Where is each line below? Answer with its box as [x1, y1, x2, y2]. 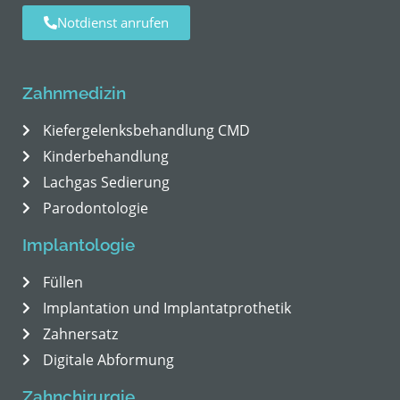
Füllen [42, 271, 83, 292]
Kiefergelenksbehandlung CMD [42, 120, 250, 140]
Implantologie [22, 234, 135, 254]
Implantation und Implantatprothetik [42, 297, 291, 318]
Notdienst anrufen [57, 12, 169, 31]
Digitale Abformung [42, 349, 174, 370]
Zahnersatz [42, 323, 118, 344]
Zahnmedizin [22, 82, 126, 103]
